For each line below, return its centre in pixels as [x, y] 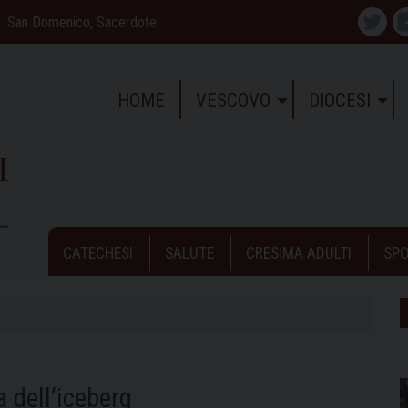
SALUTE [189, 253]
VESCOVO [233, 100]
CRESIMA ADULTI [299, 253]
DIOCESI [339, 100]
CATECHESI [98, 253]
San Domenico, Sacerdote [82, 22]
